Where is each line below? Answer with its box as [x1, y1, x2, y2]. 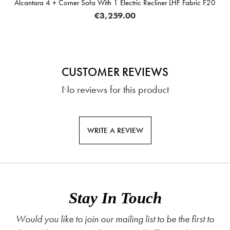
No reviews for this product [61, 83, 169, 96]
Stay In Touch [68, 188, 162, 207]
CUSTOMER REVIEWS [62, 64, 168, 80]
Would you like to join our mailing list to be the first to [16, 213, 214, 226]
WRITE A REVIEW [87, 125, 143, 136]
